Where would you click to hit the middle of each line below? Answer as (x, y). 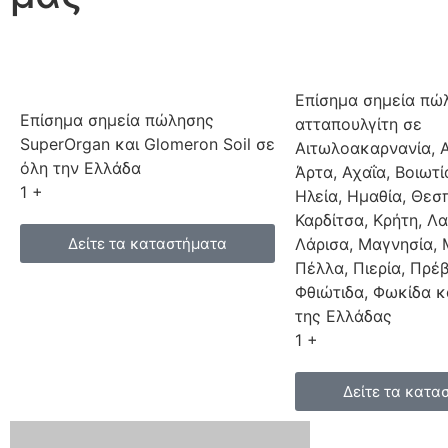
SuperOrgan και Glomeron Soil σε (147, 144)
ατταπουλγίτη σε (358, 124)
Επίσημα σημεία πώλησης (117, 120)
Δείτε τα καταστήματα (147, 244)
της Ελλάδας (343, 316)
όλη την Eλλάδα (80, 168)
